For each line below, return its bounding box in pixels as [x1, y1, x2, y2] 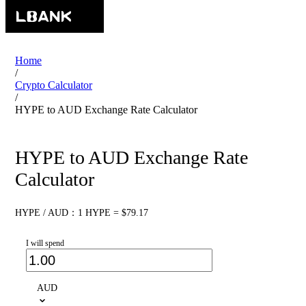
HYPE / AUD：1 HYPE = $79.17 [15, 208, 148, 219]
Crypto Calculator [15, 79, 92, 91]
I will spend [26, 238, 64, 249]
